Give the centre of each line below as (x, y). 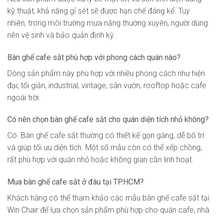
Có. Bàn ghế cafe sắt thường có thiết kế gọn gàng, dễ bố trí (106, 136)
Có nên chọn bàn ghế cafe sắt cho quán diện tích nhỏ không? (108, 120)
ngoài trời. (24, 97)
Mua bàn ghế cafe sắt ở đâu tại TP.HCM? (76, 182)
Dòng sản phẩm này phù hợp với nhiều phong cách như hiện (106, 73)
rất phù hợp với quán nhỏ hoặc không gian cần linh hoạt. (101, 160)
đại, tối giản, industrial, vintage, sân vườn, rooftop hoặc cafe (107, 85)
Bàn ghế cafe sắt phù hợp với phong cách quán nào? (94, 57)
